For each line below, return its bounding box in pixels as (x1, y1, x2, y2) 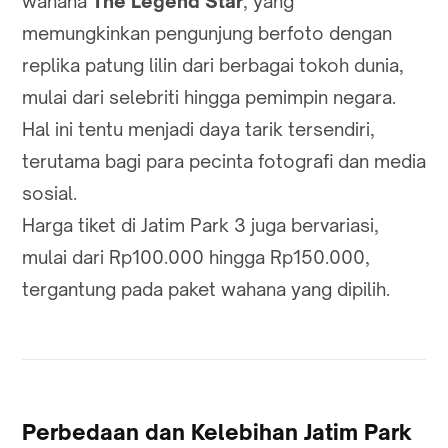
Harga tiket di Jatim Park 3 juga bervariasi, (22, 214, 379, 237)
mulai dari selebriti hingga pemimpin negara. (22, 86, 396, 109)
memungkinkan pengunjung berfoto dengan (22, 22, 392, 45)
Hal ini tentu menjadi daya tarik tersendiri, (22, 118, 375, 141)
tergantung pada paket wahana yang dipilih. (22, 278, 390, 301)
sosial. (22, 182, 77, 205)
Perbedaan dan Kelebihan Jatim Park (22, 419, 412, 446)
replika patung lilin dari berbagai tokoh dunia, (22, 54, 404, 77)
